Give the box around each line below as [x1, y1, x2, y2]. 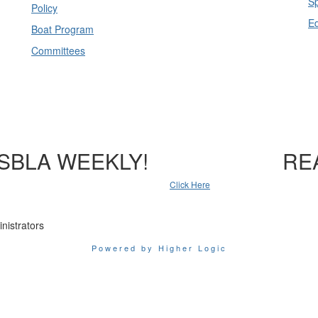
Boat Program [31, 22, 94, 36]
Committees [31, 43, 85, 57]
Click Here [170, 178, 210, 190]
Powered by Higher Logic [91, 242, 227, 253]
